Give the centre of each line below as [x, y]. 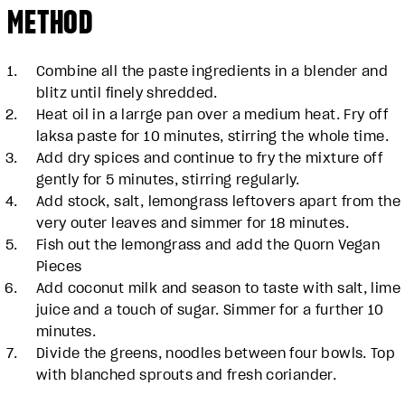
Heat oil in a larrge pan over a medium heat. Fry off [212, 114]
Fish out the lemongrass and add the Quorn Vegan [208, 244]
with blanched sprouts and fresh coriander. [187, 374]
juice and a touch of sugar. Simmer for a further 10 [210, 309]
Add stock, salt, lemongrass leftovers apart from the [218, 201]
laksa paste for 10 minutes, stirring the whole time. [212, 136]
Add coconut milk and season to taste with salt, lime [218, 287]
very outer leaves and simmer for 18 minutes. [193, 222]
